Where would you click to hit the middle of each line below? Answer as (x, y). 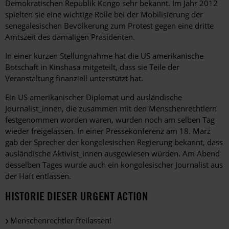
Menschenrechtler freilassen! (61, 221)
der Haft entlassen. (38, 176)
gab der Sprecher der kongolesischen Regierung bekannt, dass (114, 142)
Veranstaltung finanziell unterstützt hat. (74, 78)
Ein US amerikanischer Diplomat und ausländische (94, 97)
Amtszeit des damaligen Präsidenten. (70, 37)
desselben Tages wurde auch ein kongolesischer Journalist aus (114, 165)
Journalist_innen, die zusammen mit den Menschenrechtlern (111, 109)
